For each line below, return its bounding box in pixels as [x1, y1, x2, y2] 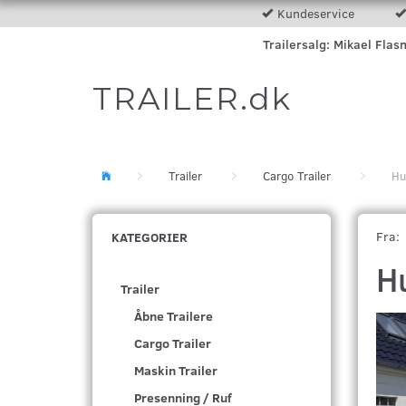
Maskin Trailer [134, 362, 217, 380]
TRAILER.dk [92, 80, 292, 118]
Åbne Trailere [134, 307, 213, 325]
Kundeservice [276, 5, 354, 22]
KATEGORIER [111, 228, 188, 246]
